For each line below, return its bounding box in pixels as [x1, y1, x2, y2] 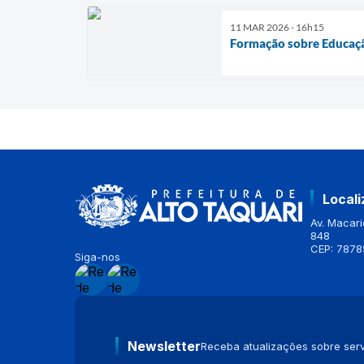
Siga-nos [75, 249, 120, 263]
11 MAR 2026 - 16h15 [230, 20, 324, 33]
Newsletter [128, 337, 201, 354]
